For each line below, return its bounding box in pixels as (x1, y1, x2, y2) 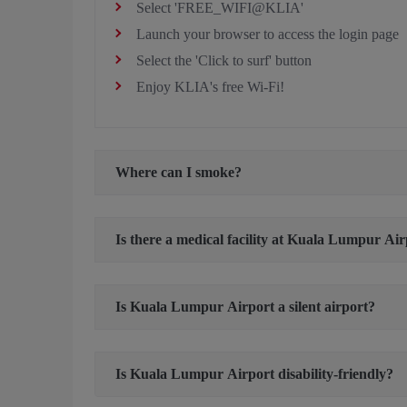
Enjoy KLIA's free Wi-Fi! (136, 78, 284, 94)
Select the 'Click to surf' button (136, 52, 312, 68)
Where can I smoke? (115, 164, 242, 180)
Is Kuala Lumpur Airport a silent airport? (115, 298, 375, 314)
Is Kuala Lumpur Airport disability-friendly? (115, 365, 393, 382)
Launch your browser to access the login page (136, 25, 399, 42)
